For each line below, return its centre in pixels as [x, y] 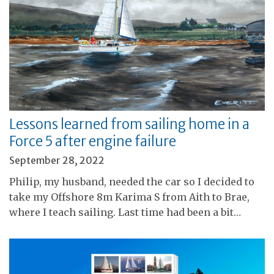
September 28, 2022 [57, 160]
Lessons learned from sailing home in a [129, 124]
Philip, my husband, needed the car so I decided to [132, 181]
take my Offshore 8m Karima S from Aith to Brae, [129, 197]
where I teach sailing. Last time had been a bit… [125, 212]
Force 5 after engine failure [93, 141]
